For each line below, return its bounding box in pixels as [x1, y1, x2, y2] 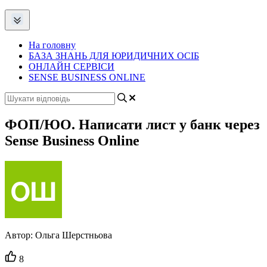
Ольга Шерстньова [35, 229, 112, 240]
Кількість [18, 249, 56, 260]
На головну [29, 40, 76, 50]
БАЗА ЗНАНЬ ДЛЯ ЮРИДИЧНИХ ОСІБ [29, 51, 199, 61]
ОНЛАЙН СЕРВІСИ [29, 61, 114, 72]
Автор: [5, 229, 35, 240]
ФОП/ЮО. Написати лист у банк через [5, 116, 260, 132]
